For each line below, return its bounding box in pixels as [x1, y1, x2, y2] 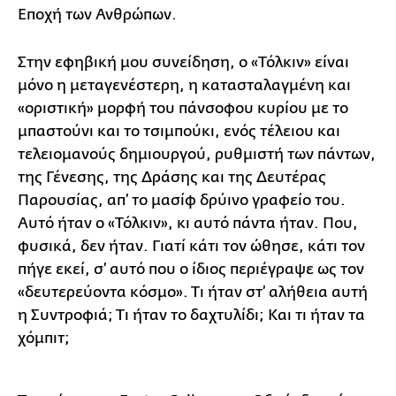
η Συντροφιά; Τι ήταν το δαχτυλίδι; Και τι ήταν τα [18, 307, 365, 324]
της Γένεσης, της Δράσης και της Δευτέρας [18, 169, 326, 186]
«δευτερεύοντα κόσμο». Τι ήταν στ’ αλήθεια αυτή [18, 284, 368, 301]
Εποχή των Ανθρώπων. [18, 6, 177, 23]
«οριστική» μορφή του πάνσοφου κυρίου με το [18, 100, 348, 117]
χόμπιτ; [18, 330, 70, 346]
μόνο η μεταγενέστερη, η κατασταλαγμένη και [18, 77, 351, 94]
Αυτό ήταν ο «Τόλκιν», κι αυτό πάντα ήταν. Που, [18, 215, 358, 232]
